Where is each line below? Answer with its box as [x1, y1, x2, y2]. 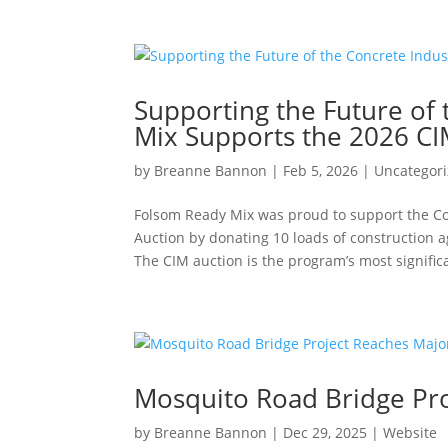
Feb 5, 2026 [283, 161, 359, 180]
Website [383, 423, 438, 442]
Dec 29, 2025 [283, 423, 368, 442]
